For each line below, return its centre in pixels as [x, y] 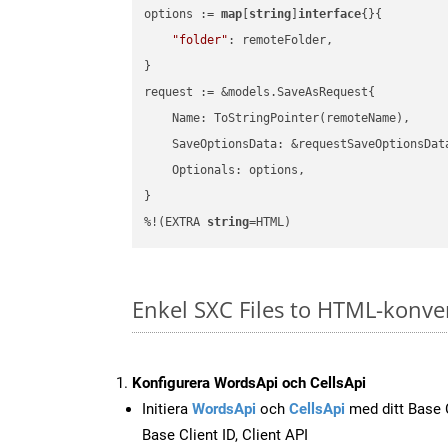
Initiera [167, 408]
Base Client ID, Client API [225, 434]
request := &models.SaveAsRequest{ [260, 92]
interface [330, 14]
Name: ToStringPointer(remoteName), [277, 118]
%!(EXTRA [176, 222]
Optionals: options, [225, 170]
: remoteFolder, [281, 40]
